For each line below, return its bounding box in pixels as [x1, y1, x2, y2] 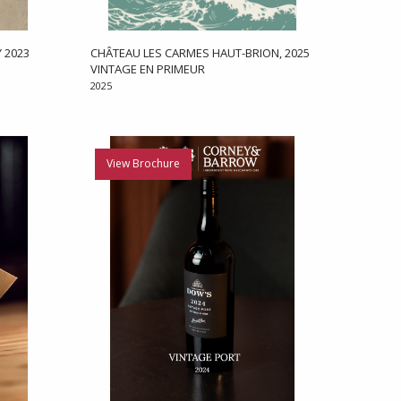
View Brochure [106, 156, 180, 172]
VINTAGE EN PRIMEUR [90, 61, 205, 78]
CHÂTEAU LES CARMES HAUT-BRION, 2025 [90, 45, 310, 62]
